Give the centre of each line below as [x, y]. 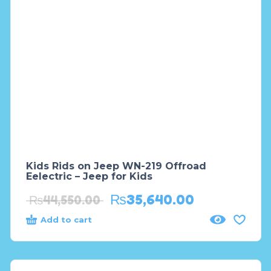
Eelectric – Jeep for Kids [89, 177]
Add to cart [66, 220]
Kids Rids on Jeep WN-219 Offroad [116, 166]
